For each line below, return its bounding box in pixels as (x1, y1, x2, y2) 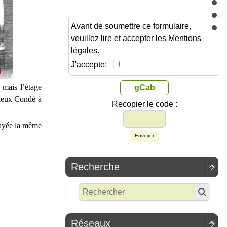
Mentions (168, 34, 201, 43)
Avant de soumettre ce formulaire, (71, 22, 191, 31)
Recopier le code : (111, 100, 177, 109)
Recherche (71, 161, 120, 173)
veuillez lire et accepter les (71, 34, 168, 43)
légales (71, 46, 97, 55)
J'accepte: (71, 60, 113, 69)
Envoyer (135, 133, 154, 139)
